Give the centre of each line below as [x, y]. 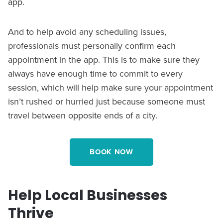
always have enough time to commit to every [95, 73]
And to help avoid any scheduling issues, [87, 31]
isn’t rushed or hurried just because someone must [107, 101]
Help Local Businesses [88, 195]
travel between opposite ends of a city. [83, 115]
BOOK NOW [111, 152]
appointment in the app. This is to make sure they [104, 59]
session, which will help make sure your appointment [111, 87]
